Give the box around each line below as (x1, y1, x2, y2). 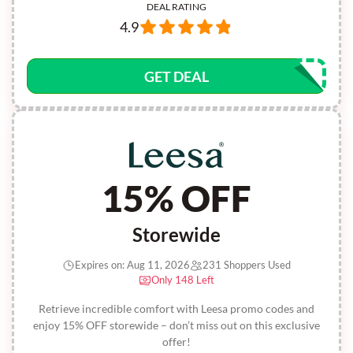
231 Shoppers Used (203, 258, 291, 271)
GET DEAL (144, 68, 209, 85)
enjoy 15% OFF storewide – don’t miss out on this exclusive (33, 318, 320, 332)
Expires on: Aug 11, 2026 (75, 258, 190, 271)
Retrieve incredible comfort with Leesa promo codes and (39, 302, 314, 315)
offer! (162, 335, 191, 348)
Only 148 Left (151, 273, 214, 286)
